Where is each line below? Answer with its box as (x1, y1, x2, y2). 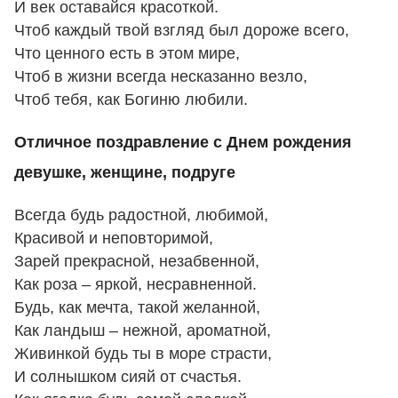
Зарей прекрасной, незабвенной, (14, 251, 259, 270)
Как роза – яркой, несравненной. (14, 275, 257, 293)
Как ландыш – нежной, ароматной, (14, 321, 271, 339)
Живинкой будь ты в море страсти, (14, 344, 272, 362)
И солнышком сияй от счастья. (14, 367, 242, 386)
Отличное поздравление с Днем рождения (14, 133, 352, 152)
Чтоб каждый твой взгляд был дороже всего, (14, 21, 349, 40)
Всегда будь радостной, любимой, (14, 205, 268, 224)
